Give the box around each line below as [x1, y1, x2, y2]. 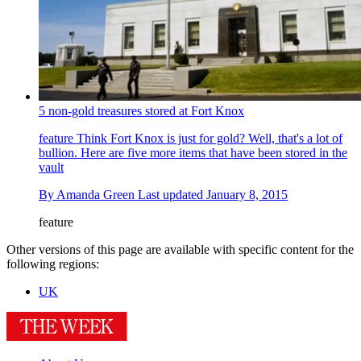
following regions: [6, 256, 99, 271]
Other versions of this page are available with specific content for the [6, 242, 354, 256]
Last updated [138, 187, 206, 201]
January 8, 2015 [206, 187, 288, 201]
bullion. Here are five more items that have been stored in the [39, 145, 347, 160]
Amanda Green [56, 187, 135, 201]
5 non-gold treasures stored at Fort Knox [39, 103, 244, 118]
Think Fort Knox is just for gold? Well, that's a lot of [73, 131, 342, 145]
